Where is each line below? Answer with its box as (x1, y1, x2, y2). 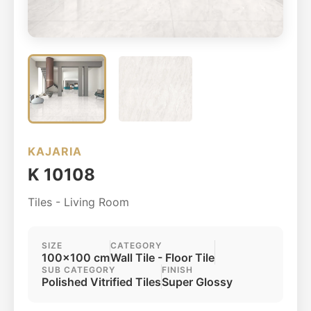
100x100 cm (42, 251, 110, 264)
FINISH (162, 264, 193, 275)
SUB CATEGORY (42, 264, 115, 275)
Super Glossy (162, 275, 233, 289)
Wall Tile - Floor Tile (110, 251, 215, 264)
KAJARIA (28, 144, 82, 158)
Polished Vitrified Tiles (42, 275, 161, 289)
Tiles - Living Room (28, 195, 129, 209)
